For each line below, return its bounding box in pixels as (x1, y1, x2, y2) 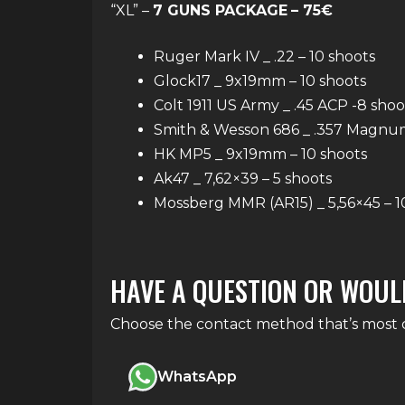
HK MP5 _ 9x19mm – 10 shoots (154, 146, 367, 163)
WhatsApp (157, 368, 237, 385)
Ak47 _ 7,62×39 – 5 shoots (154, 170, 332, 187)
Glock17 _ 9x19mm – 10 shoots (154, 72, 366, 89)
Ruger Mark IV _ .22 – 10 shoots (154, 48, 375, 65)
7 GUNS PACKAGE (153, 2, 287, 19)
